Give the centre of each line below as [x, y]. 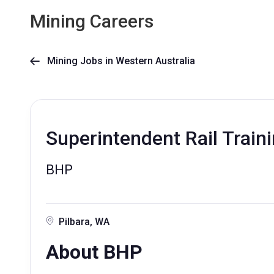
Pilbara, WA [84, 222]
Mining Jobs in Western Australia [117, 61]
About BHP [97, 252]
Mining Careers [92, 21]
